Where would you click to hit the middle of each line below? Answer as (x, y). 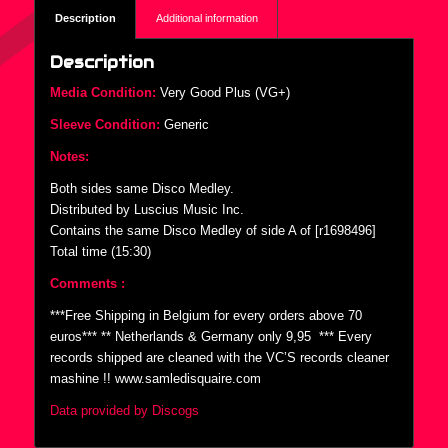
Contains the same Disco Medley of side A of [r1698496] (212, 230)
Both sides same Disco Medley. (141, 188)
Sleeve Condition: (104, 124)
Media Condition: (102, 92)
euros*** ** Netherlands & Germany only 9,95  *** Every (210, 337)
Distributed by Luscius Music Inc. (146, 209)
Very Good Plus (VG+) (222, 92)
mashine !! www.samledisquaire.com (155, 379)
